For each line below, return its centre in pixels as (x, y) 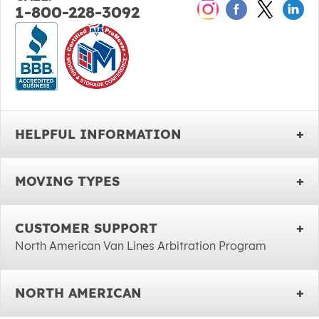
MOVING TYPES (67, 181)
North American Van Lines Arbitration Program (141, 245)
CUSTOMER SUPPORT (86, 228)
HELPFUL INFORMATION (98, 134)
